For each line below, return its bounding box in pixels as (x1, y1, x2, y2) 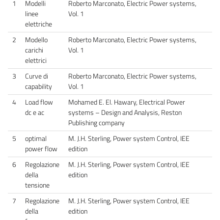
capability (25, 81, 52, 92)
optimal (25, 133, 47, 144)
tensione (25, 179, 50, 191)
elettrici (25, 55, 47, 66)
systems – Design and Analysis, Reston (68, 107, 182, 118)
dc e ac (25, 107, 44, 118)
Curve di (25, 70, 48, 82)
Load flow (25, 96, 53, 108)
